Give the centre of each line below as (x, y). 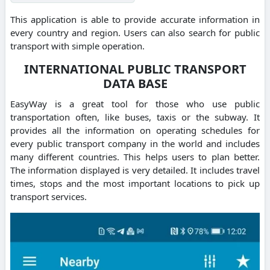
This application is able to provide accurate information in (135, 19)
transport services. (49, 196)
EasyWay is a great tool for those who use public (135, 103)
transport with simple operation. (77, 46)
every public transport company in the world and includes (135, 143)
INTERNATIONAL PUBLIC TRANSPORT (135, 69)
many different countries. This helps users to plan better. (135, 156)
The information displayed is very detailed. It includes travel (135, 170)
